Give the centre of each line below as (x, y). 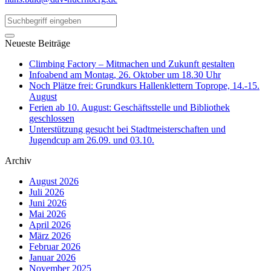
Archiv (18, 160)
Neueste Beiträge (38, 43)
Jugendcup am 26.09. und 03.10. (92, 140)
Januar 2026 (52, 257)
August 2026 (54, 181)
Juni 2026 (48, 203)
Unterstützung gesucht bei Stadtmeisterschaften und (127, 129)
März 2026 (50, 235)
